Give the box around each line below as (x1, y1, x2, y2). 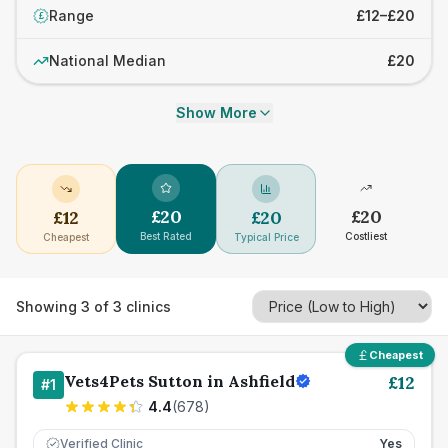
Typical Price (233, 231, 299, 243)
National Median (49, 52, 166, 69)
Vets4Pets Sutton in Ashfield (64, 371, 295, 391)
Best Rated (140, 230, 192, 242)
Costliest (345, 230, 387, 242)
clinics (122, 297, 171, 315)
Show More (175, 104, 257, 121)
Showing (16, 297, 81, 315)
